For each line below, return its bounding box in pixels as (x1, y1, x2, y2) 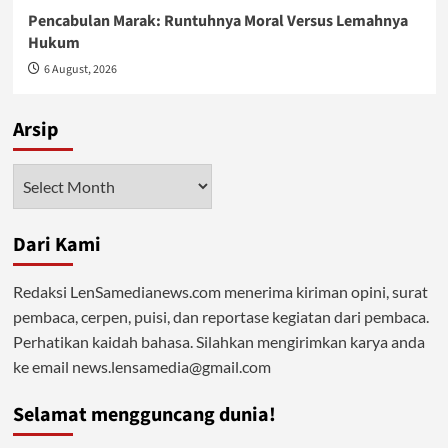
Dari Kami (12, 231, 101, 259)
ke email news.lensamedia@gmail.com (12, 357, 271, 376)
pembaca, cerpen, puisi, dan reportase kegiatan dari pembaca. (12, 307, 429, 326)
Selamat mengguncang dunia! (12, 401, 276, 429)
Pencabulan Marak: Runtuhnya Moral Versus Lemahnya (27, 10, 408, 32)
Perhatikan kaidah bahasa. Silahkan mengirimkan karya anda (12, 332, 425, 351)
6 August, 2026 (43, 61, 117, 78)
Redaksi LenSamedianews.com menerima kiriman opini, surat (12, 282, 428, 301)
